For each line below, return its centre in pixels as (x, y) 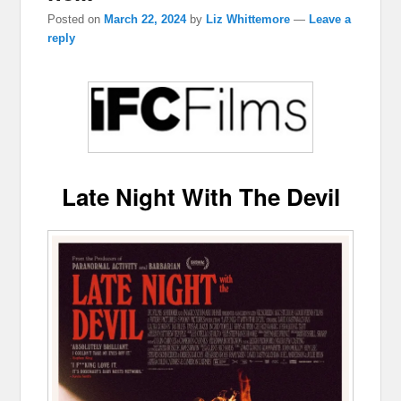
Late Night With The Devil (200, 196)
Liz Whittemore (248, 19)
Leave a (330, 19)
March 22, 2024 (145, 19)
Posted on (76, 19)
